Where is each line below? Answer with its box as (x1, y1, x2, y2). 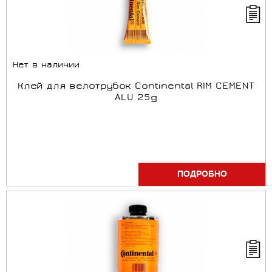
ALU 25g (115, 92, 157, 104)
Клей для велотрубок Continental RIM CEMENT (18, 81, 254, 93)
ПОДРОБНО (177, 168, 227, 180)
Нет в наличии (13, 61, 80, 71)
